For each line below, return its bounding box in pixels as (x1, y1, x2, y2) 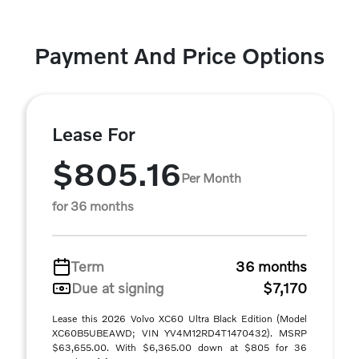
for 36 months (52, 198, 134, 213)
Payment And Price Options (34, 42, 325, 69)
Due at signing (71, 279, 163, 296)
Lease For (52, 123, 135, 145)
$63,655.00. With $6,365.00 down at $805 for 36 (52, 341, 307, 353)
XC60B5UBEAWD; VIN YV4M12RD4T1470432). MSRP (52, 327, 307, 339)
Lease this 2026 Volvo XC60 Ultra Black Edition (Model (52, 313, 307, 325)
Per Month (181, 169, 241, 185)
